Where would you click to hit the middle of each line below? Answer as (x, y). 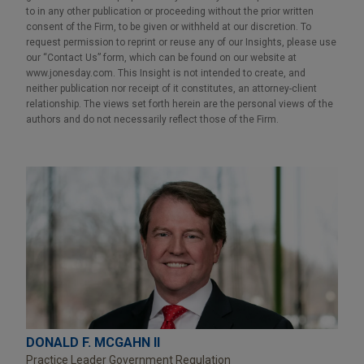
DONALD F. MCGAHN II (93, 342)
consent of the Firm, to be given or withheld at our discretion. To (169, 26)
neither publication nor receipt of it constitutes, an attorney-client (171, 88)
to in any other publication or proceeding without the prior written (170, 11)
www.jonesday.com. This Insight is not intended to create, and (166, 73)
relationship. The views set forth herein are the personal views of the (180, 104)
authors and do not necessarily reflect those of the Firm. (152, 119)
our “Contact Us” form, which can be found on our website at (161, 57)
